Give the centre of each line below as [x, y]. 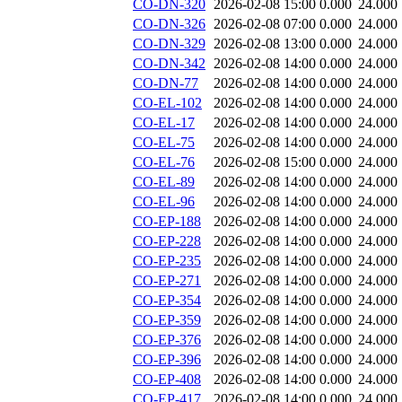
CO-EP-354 [167, 301]
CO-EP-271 [167, 281]
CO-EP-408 [167, 380]
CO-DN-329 [169, 44]
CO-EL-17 [164, 123]
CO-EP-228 [167, 241]
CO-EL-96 [164, 202]
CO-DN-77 [166, 83]
